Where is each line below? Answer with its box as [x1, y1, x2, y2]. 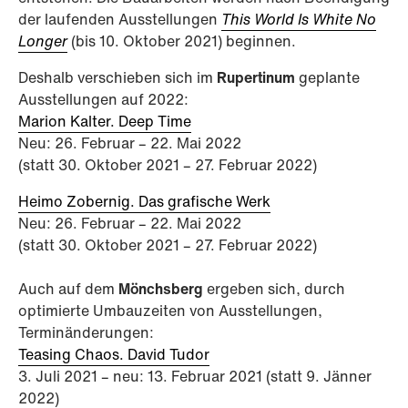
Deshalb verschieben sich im [18, 66, 217, 89]
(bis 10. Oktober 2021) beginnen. [67, 30, 296, 53]
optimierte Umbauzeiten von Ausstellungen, [18, 300, 322, 322]
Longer [18, 30, 67, 53]
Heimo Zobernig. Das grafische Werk [18, 190, 270, 213]
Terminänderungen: [18, 321, 154, 344]
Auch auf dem [18, 278, 118, 301]
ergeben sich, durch [203, 278, 345, 301]
